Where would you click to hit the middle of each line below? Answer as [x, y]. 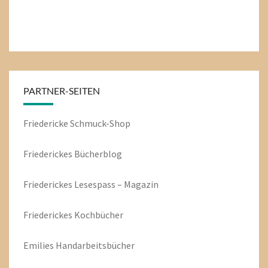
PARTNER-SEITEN [62, 90]
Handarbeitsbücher [95, 245]
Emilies [39, 245]
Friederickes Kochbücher [73, 214]
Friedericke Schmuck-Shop [77, 123]
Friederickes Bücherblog [73, 153]
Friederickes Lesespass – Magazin [91, 184]
